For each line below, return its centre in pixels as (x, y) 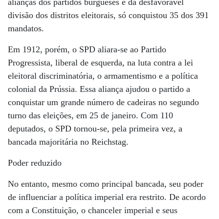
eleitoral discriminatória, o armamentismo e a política (103, 76)
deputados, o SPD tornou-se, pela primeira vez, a (95, 129)
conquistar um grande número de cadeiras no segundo (103, 102)
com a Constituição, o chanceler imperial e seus (93, 210)
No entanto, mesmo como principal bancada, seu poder (106, 184)
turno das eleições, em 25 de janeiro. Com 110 (90, 115)
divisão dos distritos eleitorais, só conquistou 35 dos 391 (108, 15)
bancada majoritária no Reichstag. (68, 142)
